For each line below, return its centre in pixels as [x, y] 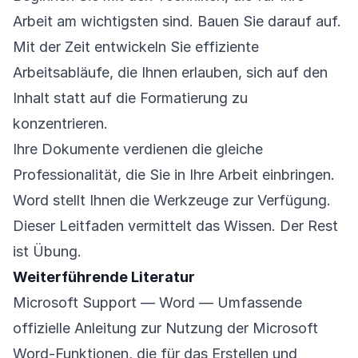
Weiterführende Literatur [104, 277]
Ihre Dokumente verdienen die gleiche [138, 149]
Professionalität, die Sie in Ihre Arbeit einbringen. [174, 175]
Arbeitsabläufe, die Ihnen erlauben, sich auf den [170, 72]
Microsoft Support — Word [104, 302]
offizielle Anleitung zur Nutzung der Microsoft [165, 328]
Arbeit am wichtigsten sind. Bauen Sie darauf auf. [177, 21]
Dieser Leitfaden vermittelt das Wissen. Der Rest [175, 226]
